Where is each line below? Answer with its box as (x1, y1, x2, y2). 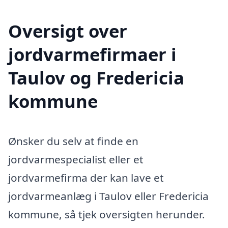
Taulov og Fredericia (8, 65, 184, 90)
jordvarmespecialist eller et (8, 152, 144, 166)
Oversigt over (8, 18, 127, 43)
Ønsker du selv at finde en (8, 133, 138, 148)
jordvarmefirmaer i (8, 42, 177, 66)
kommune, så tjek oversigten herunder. (8, 207, 205, 221)
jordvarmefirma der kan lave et (8, 170, 164, 185)
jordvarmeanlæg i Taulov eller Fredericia (8, 188, 209, 203)
